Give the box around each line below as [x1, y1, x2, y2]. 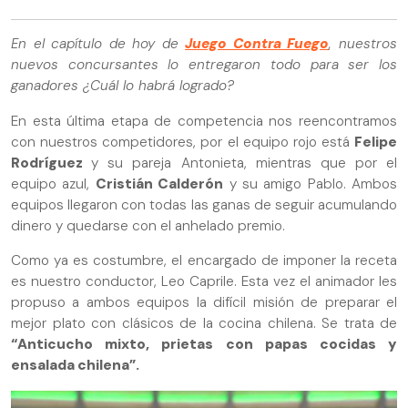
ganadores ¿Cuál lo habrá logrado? [11, 76, 234, 96]
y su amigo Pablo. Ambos [223, 174, 397, 193]
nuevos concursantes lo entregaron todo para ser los [11, 56, 397, 75]
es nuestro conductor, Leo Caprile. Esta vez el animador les [11, 272, 397, 291]
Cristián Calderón [95, 174, 224, 193]
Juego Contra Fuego [185, 35, 330, 54]
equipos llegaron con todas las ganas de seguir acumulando [11, 195, 397, 214]
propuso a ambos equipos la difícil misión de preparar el [11, 293, 397, 312]
